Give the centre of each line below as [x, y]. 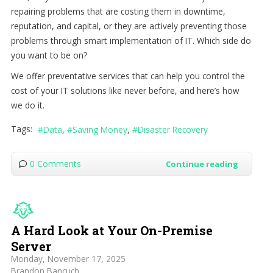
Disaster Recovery [172, 130]
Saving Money [100, 130]
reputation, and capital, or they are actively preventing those [129, 26]
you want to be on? [49, 55]
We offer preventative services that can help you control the [128, 76]
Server [31, 246]
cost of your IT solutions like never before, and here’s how [125, 90]
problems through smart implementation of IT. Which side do [131, 40]
